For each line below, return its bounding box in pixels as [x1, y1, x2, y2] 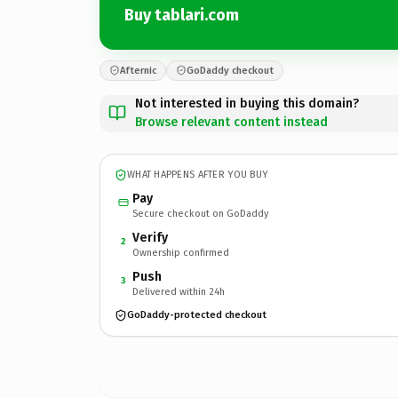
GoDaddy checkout [187, 64, 274, 76]
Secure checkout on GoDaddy [132, 207, 268, 219]
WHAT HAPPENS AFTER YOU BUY [127, 169, 268, 180]
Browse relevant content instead [135, 114, 328, 130]
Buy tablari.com [124, 5, 239, 25]
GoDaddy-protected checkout [127, 309, 267, 321]
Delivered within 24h [132, 285, 225, 298]
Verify [132, 229, 168, 245]
